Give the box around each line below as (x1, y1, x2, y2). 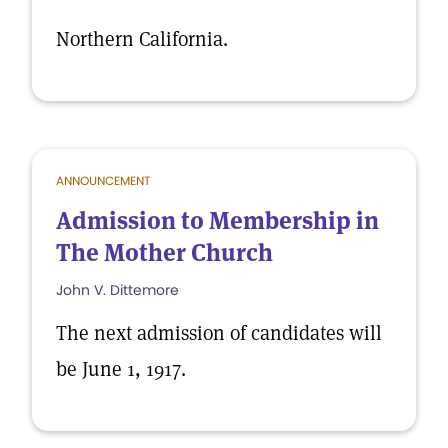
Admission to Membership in (56, 205, 379, 236)
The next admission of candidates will (56, 320, 382, 346)
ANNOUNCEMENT (56, 172, 150, 189)
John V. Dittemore (56, 280, 179, 300)
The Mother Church (56, 237, 273, 268)
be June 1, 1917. (56, 356, 186, 382)
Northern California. (56, 26, 228, 52)
